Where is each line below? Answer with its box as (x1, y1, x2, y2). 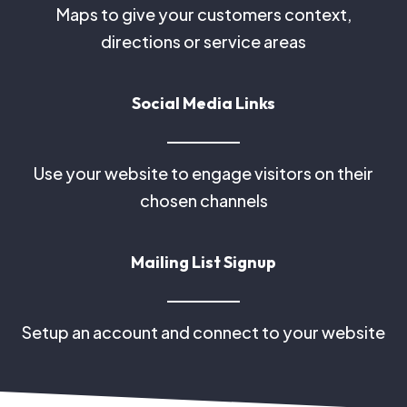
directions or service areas (101, 31, 306, 52)
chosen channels (139, 190, 268, 211)
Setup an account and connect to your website (22, 322, 385, 342)
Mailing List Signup (131, 252, 276, 273)
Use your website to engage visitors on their (34, 163, 373, 184)
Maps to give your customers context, (55, 4, 352, 25)
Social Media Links (132, 93, 275, 114)
